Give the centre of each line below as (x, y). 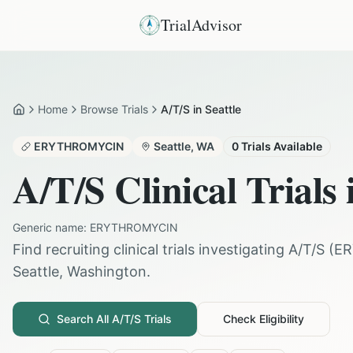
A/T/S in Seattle (201, 109)
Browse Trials (114, 109)
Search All (84, 319)
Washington (107, 271)
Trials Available (281, 146)
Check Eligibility (264, 319)
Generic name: (51, 227)
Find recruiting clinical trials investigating (150, 249)
